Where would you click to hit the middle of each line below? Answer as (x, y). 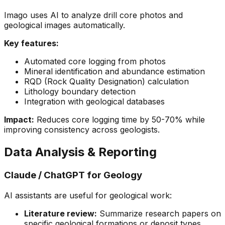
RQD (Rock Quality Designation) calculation (106, 82)
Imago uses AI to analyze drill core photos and (93, 15)
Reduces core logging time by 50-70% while (120, 120)
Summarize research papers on (159, 213)
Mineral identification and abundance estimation (115, 72)
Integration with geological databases (94, 102)
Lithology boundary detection (80, 92)
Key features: (31, 43)
